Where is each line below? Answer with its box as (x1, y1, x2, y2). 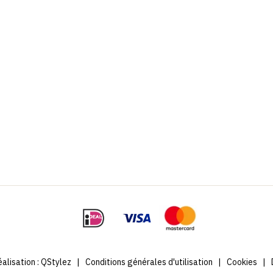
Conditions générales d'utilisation (85, 257, 213, 268)
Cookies (226, 257, 257, 268)
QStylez (40, 257, 71, 268)
